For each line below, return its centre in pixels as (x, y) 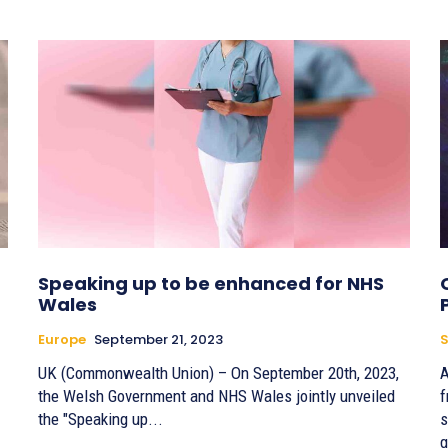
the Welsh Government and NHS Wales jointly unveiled (216, 396)
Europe (62, 340)
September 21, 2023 (158, 340)
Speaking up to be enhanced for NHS (211, 284)
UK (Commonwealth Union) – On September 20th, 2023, (218, 373)
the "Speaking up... (100, 419)
